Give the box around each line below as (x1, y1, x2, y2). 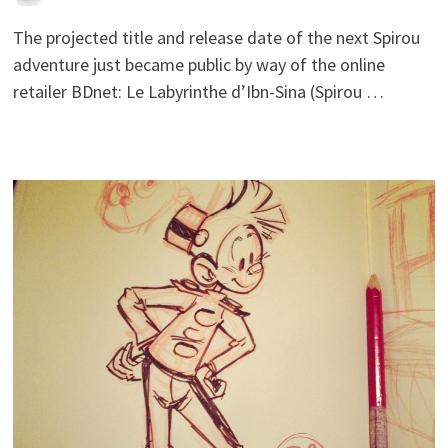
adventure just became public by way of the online (12, 52, 385, 76)
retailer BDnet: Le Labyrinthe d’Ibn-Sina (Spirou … (12, 79, 384, 103)
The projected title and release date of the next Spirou (12, 25, 420, 49)
